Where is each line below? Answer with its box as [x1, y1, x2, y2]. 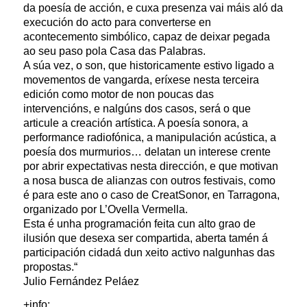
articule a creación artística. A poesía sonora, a [23, 116, 248, 129]
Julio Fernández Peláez [23, 275, 139, 287]
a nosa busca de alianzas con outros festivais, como [23, 174, 275, 186]
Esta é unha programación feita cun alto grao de [23, 217, 256, 230]
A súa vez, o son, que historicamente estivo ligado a [23, 59, 274, 71]
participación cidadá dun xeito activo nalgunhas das [23, 246, 275, 258]
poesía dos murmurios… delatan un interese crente [23, 145, 271, 158]
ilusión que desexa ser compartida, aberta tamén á [23, 232, 268, 244]
